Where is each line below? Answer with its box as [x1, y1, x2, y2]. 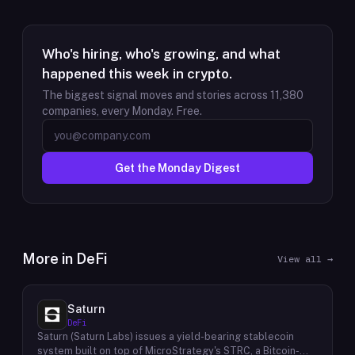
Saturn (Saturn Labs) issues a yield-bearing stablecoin [37, 330, 294, 342]
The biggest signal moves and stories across [42, 89, 270, 101]
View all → [277, 253, 333, 265]
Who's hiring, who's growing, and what [42, 46, 281, 62]
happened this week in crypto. [42, 66, 232, 82]
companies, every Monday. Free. [42, 105, 202, 117]
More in [22, 250, 76, 267]
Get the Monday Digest [115, 162, 240, 174]
